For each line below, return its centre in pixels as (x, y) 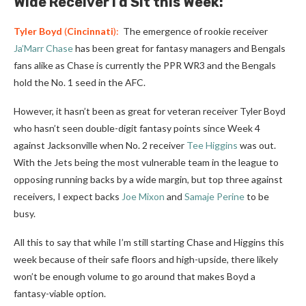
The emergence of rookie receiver (194, 31)
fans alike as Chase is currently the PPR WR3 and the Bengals (145, 65)
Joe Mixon (143, 196)
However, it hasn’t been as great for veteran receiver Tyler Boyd (150, 111)
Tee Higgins (212, 145)
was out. (257, 145)
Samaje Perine (214, 196)
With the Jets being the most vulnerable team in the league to (146, 162)
